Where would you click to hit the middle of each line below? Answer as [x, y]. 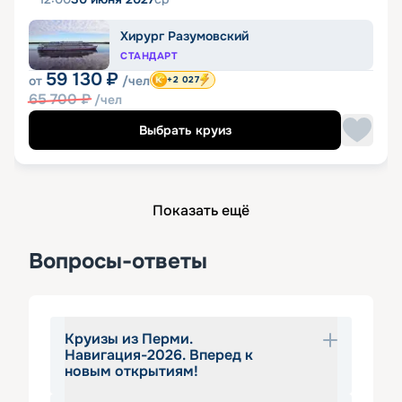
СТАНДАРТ [149, 56]
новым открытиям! [131, 371]
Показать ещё [201, 210]
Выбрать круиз [185, 130]
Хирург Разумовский [184, 36]
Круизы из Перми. [129, 339]
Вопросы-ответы [118, 261]
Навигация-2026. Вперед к [159, 355]
